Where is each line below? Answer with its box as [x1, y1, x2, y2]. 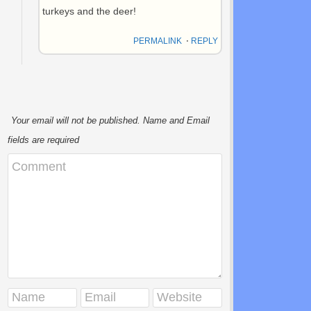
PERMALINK [133, 36, 182, 47]
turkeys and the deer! [42, 6, 137, 17]
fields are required [8, 134, 80, 145]
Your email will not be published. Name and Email [11, 115, 210, 126]
